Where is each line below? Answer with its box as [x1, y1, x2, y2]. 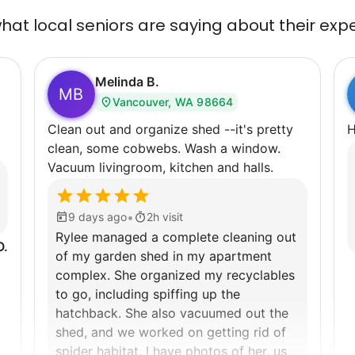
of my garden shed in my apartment [55, 247, 272, 264]
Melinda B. [94, 73, 159, 90]
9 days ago [67, 209, 127, 223]
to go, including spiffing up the [55, 285, 240, 302]
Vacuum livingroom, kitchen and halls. [47, 158, 273, 175]
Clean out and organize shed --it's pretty [47, 120, 293, 137]
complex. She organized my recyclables [55, 266, 114, 283]
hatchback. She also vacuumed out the [55, 304, 125, 321]
